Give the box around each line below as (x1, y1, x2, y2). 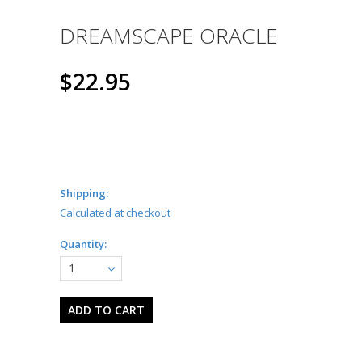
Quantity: (60, 237, 107, 252)
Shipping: (60, 186, 108, 201)
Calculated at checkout (60, 205, 170, 221)
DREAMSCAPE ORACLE (60, 21, 278, 51)
